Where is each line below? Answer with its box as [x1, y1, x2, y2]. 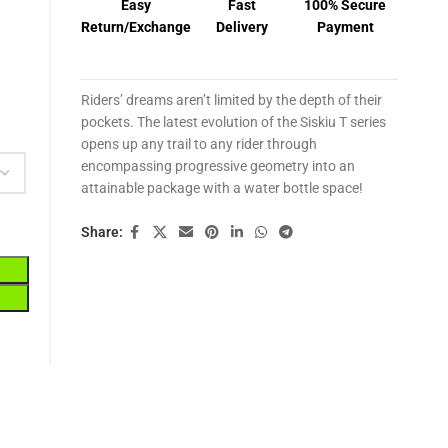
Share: [80, 224, 123, 241]
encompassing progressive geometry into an [80, 157, 355, 174]
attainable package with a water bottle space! [80, 179, 363, 196]
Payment [316, 18, 374, 35]
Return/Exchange [80, 18, 191, 35]
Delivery [215, 18, 268, 35]
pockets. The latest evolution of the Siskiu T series [80, 113, 386, 130]
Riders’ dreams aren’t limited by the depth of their [80, 91, 382, 108]
